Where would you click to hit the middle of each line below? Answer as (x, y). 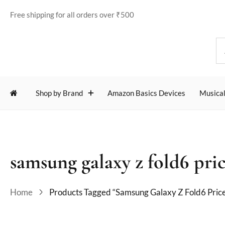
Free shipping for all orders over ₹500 (72, 14)
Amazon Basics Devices (146, 93)
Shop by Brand (59, 93)
